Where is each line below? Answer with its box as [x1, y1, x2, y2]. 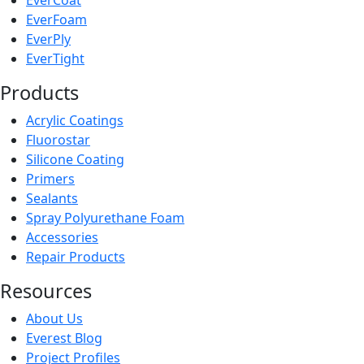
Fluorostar [26, 131, 90, 149]
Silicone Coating [26, 150, 124, 168]
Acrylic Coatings [26, 111, 123, 129]
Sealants [26, 189, 78, 207]
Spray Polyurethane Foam [26, 209, 184, 227]
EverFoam [26, 11, 87, 28]
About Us [26, 310, 83, 327]
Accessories [26, 228, 98, 246]
